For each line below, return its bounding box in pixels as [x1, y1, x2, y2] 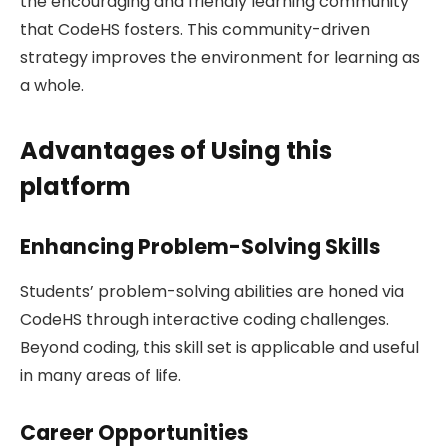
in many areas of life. [20, 363, 181, 387]
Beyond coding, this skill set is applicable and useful [20, 335, 419, 359]
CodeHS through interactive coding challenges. [20, 307, 389, 331]
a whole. [20, 74, 84, 98]
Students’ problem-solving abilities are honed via [20, 279, 404, 303]
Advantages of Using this [20, 133, 332, 167]
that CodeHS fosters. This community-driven [20, 18, 370, 42]
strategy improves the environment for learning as [20, 46, 420, 70]
